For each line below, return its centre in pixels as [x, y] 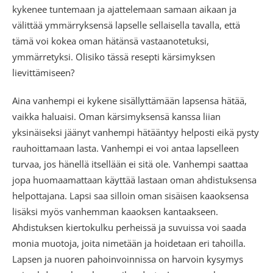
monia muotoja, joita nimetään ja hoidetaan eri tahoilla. [129, 243]
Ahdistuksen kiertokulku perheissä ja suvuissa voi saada [129, 227]
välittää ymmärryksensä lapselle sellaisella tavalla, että [126, 25]
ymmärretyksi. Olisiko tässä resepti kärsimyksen [114, 56]
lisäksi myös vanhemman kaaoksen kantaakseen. [115, 211]
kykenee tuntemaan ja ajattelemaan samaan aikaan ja [124, 9]
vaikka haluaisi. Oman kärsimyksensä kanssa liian [116, 116]
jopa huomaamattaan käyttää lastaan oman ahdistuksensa [134, 179]
